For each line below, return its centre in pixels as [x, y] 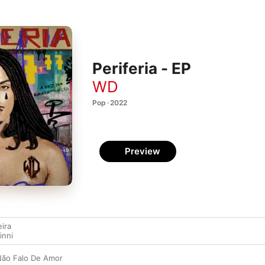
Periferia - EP [142, 69]
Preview [143, 151]
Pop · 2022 [110, 102]
